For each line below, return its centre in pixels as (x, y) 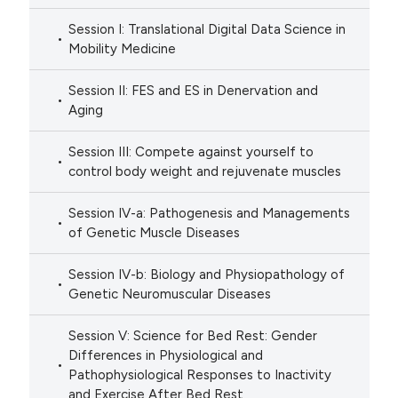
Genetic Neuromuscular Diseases (170, 295)
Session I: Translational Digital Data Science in (207, 30)
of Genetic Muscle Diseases (155, 233)
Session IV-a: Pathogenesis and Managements (210, 214)
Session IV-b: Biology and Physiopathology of (207, 275)
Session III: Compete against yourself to (191, 152)
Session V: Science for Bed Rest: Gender (193, 336)
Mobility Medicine (123, 49)
